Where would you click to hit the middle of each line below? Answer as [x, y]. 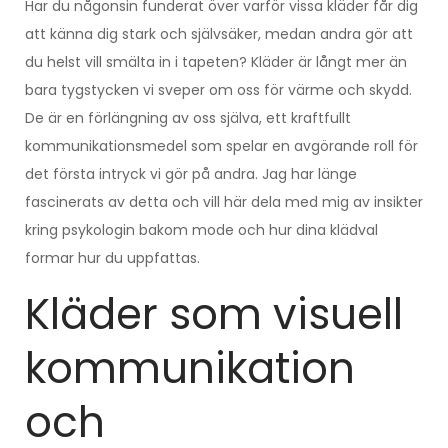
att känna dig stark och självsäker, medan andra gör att [219, 33]
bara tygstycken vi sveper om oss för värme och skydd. [218, 89]
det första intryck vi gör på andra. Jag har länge [191, 173]
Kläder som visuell [214, 314]
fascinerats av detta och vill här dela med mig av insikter [224, 201]
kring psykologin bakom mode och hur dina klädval [201, 229]
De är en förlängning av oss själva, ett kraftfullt [188, 117]
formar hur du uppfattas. [112, 257]
